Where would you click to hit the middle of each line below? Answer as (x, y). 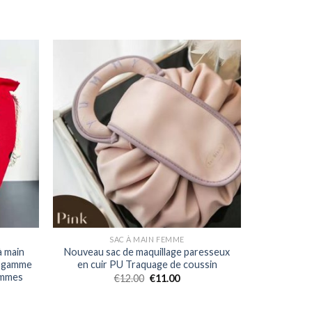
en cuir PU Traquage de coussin (147, 265)
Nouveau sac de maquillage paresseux (147, 252)
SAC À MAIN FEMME (147, 240)
